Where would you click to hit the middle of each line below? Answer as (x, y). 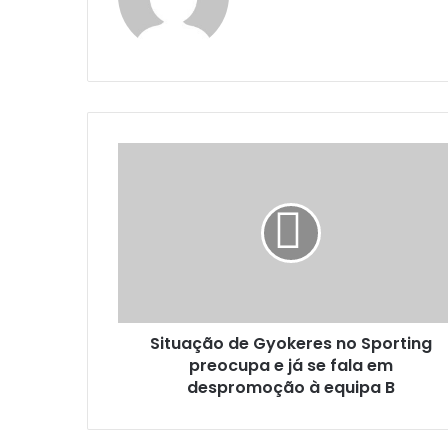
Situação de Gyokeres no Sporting (290, 343)
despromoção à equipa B (290, 387)
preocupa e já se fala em (290, 365)
